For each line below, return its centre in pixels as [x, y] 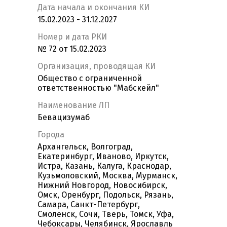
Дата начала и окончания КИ [93, 8]
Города [51, 135]
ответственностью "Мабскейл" [98, 88]
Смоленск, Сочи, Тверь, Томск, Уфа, [106, 214]
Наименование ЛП [73, 105]
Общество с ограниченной [90, 79]
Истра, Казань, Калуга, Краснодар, [104, 166]
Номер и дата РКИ [72, 37]
